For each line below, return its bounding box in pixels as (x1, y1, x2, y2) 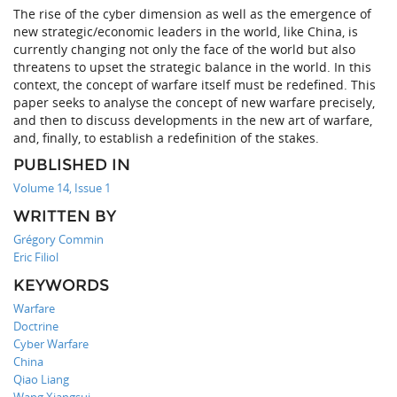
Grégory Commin (13, 231, 104, 248)
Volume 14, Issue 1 (13, 180, 111, 197)
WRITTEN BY (13, 206, 116, 227)
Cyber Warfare (13, 336, 89, 353)
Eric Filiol (13, 249, 58, 266)
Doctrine (13, 318, 58, 335)
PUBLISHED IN (13, 155, 130, 175)
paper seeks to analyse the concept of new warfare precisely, (13, 94, 375, 112)
